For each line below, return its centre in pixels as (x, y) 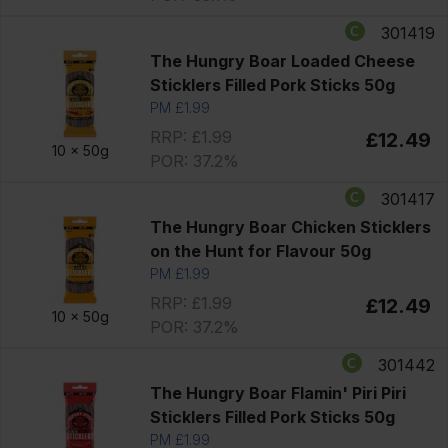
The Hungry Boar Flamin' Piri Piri (277, 392)
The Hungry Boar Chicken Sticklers (290, 226)
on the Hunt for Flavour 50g (260, 250)
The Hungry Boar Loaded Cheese (282, 60)
